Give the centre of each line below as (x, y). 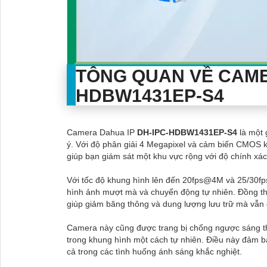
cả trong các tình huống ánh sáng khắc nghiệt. (154, 251)
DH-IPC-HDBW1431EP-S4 (188, 132)
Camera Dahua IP (102, 132)
